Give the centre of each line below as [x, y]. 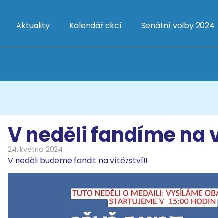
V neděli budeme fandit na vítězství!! [79, 160]
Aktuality [33, 26]
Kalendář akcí [95, 26]
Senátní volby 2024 [178, 26]
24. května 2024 [35, 149]
